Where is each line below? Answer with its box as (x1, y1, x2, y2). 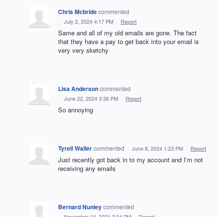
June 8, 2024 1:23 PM (132, 144, 183, 153)
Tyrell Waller (58, 144, 92, 153)
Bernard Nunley (58, 202, 102, 212)
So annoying (58, 105, 93, 115)
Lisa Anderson (58, 84, 98, 93)
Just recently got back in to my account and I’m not (58, 155, 203, 165)
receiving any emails (58, 164, 116, 173)
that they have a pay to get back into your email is (58, 37, 199, 46)
